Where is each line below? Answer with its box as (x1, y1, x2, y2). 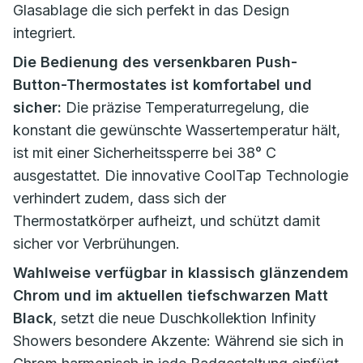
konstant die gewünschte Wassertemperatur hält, (13, 122, 340, 139)
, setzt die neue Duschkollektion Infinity (53, 310, 316, 327)
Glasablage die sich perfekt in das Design (13, 2, 289, 19)
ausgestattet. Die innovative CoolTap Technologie (13, 167, 348, 184)
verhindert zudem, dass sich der (13, 190, 226, 207)
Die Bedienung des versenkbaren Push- (13, 53, 297, 70)
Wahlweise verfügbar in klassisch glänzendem (13, 264, 348, 281)
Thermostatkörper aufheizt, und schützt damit (13, 212, 320, 229)
